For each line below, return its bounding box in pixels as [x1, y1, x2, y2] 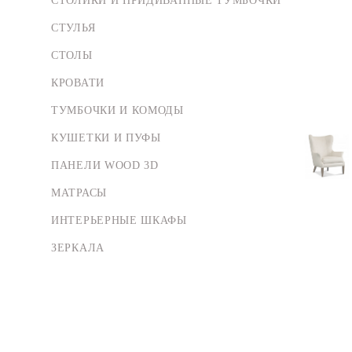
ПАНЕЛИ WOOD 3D [51, 159, 159, 172]
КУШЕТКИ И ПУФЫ [51, 132, 161, 145]
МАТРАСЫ [51, 187, 107, 200]
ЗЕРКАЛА [51, 242, 104, 255]
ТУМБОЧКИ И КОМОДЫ [51, 104, 184, 117]
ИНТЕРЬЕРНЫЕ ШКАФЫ [51, 214, 187, 227]
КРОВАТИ [51, 77, 104, 90]
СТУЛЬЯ [51, 22, 96, 35]
